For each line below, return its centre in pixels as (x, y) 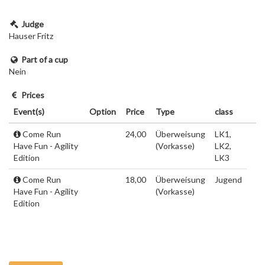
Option (103, 112)
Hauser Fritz (31, 36)
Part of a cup (45, 59)
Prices (33, 95)
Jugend (228, 180)
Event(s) (29, 112)
